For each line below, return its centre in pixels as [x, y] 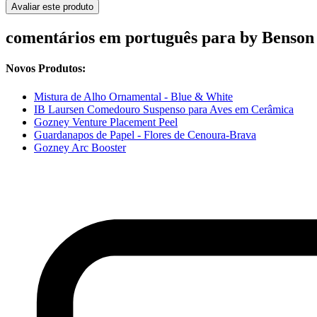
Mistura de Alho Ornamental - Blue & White [133, 96]
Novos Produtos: [46, 69]
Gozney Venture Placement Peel [106, 122]
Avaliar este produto [52, 7]
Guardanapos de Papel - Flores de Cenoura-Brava [145, 134]
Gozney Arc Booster [80, 147]
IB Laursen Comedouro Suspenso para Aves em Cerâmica [164, 109]
